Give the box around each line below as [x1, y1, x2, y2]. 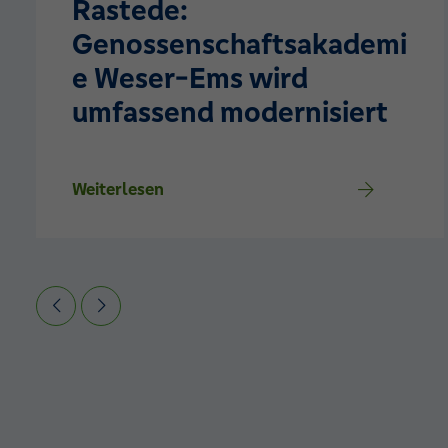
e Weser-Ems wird [72, 59, 308, 96]
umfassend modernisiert [72, 93, 388, 130]
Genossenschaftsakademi [72, 25, 407, 62]
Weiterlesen [72, 177, 164, 200]
